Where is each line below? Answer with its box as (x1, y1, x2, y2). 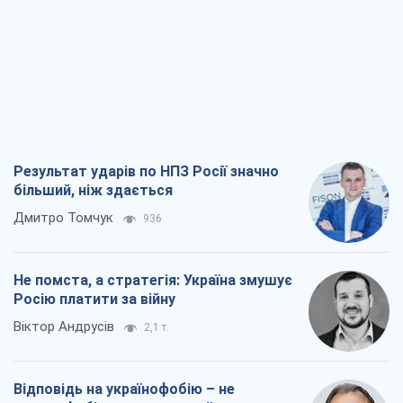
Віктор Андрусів (13, 318, 114, 336)
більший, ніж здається (13, 182, 173, 200)
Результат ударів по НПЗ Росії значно (13, 163, 279, 181)
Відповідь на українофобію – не (13, 381, 235, 399)
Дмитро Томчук (13, 210, 113, 227)
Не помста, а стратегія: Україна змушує (13, 272, 292, 290)
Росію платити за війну (13, 291, 175, 309)
